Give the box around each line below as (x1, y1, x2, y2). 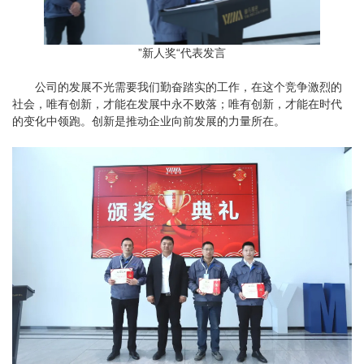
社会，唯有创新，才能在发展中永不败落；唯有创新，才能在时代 (12, 97, 342, 111)
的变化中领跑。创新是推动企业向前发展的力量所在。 (12, 115, 285, 128)
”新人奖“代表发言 (138, 46, 226, 60)
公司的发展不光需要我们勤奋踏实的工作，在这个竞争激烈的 (35, 80, 342, 94)
